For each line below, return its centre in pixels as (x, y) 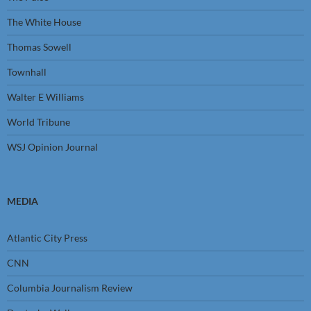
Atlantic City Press (47, 238)
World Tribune (39, 122)
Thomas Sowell (39, 47)
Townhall (27, 72)
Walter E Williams (45, 97)
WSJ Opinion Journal (52, 147)
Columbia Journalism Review (70, 288)
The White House (44, 22)
